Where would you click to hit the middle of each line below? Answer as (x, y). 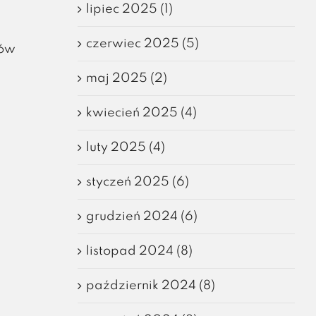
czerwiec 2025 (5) (142, 43)
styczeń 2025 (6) (137, 182)
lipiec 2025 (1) (129, 9)
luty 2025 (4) (125, 147)
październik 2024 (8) (150, 285)
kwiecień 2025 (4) (141, 113)
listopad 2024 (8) (139, 251)
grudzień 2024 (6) (141, 216)
